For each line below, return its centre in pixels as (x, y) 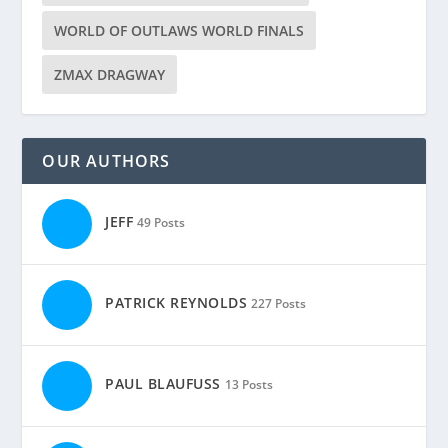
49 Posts (161, 223)
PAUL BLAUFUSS (163, 384)
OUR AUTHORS (106, 161)
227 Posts (279, 304)
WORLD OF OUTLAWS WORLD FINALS (179, 31)
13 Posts (248, 385)
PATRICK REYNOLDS (176, 303)
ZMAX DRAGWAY (110, 75)
